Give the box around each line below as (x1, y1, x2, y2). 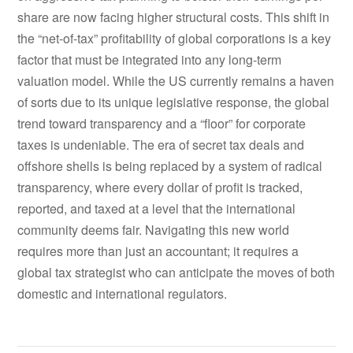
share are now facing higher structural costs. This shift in (17, 8, 330, 27)
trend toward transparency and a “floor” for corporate (17, 114, 307, 133)
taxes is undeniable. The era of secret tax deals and (17, 136, 305, 154)
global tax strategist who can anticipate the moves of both (17, 263, 336, 282)
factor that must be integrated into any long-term (17, 50, 282, 69)
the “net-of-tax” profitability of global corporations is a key (17, 29, 332, 48)
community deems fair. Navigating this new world (17, 221, 290, 240)
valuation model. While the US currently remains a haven (17, 72, 335, 91)
